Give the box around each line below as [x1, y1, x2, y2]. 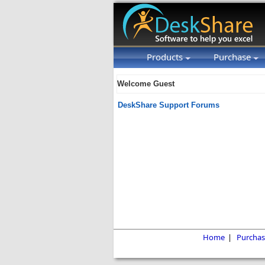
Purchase [214, 51, 253, 63]
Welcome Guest [117, 80, 174, 88]
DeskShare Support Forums [118, 101, 219, 109]
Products [147, 51, 185, 63]
